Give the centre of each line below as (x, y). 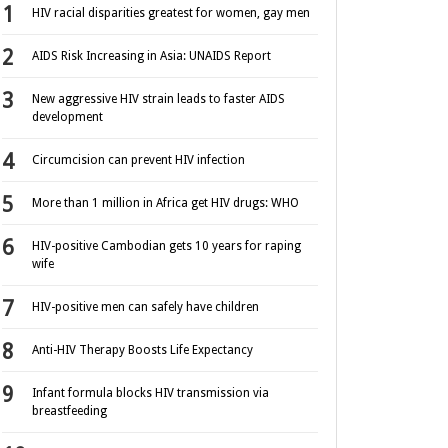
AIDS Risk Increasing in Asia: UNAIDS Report (151, 56)
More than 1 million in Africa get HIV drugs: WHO (165, 203)
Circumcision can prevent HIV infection (138, 160)
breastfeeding (69, 411)
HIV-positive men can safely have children (145, 307)
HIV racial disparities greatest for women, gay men (171, 13)
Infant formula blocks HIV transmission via (150, 393)
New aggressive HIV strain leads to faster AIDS (158, 99)
